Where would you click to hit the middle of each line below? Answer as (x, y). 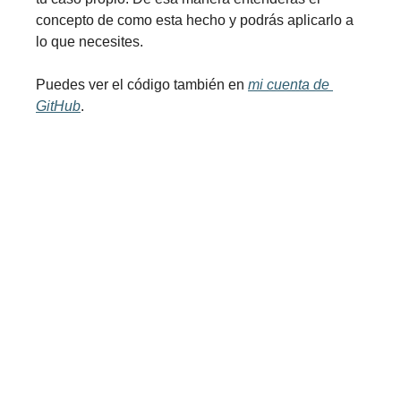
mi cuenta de (289, 85)
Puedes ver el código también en (142, 85)
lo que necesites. (90, 42)
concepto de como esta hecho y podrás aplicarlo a (195, 20)
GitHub (58, 106)
